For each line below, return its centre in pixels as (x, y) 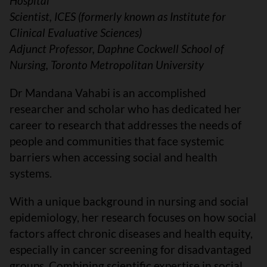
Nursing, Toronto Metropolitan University (108, 64)
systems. (32, 173)
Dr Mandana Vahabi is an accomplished (108, 92)
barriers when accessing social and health (114, 157)
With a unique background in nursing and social (129, 201)
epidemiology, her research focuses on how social (133, 217)
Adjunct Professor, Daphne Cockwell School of (117, 48)
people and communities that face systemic (117, 141)
